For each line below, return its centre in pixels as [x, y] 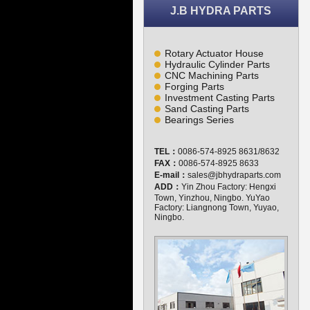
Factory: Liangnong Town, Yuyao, [217, 208]
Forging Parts [194, 86]
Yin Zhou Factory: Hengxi [229, 187]
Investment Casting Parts [220, 98]
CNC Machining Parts [212, 75]
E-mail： [171, 175]
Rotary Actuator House [214, 53]
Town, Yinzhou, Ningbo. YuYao [212, 198]
